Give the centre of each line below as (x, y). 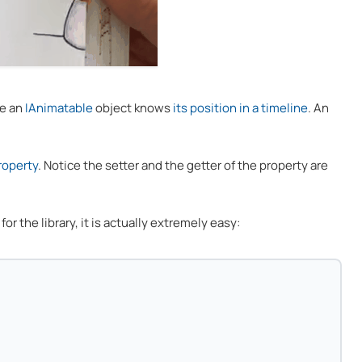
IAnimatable (59, 107)
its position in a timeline (240, 107)
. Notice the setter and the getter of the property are (183, 165)
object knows (133, 107)
